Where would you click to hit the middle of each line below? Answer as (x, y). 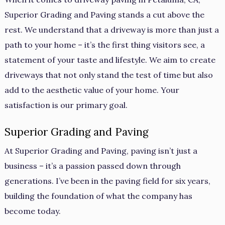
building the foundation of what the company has (98, 196)
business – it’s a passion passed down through (92, 165)
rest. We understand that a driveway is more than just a (111, 30)
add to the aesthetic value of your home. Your (92, 90)
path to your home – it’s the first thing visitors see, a (104, 45)
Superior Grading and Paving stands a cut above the (104, 15)
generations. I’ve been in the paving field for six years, (107, 181)
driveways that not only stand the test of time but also (108, 75)
